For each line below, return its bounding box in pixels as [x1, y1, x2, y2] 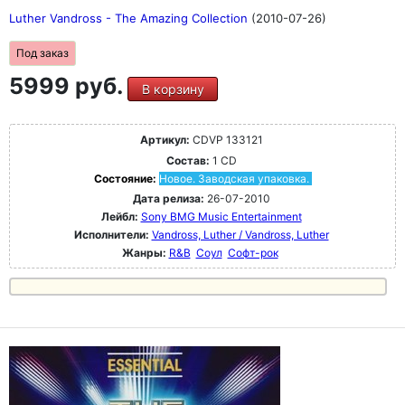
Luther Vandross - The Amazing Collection [9, 11, 251, 26]
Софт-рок [227, 246, 278, 260]
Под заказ [16, 46, 69, 61]
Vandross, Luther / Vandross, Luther [151, 228, 329, 242]
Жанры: [121, 246, 166, 260]
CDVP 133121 [189, 133, 263, 147]
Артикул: [139, 133, 190, 147]
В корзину [141, 81, 204, 98]
